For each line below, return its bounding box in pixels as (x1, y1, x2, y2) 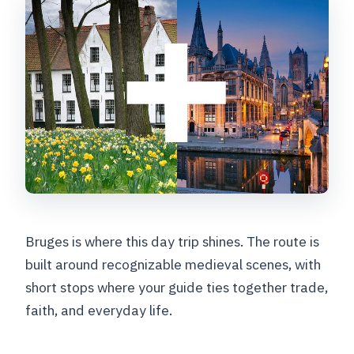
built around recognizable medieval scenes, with (25, 255, 322, 273)
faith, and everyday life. (25, 301, 173, 319)
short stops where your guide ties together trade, (25, 278, 329, 296)
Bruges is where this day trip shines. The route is (25, 232, 320, 250)
